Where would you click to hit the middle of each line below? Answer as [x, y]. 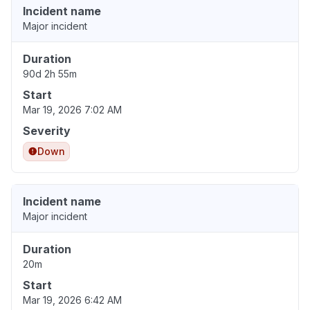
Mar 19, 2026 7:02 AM [72, 110]
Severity [47, 131]
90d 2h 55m [50, 74]
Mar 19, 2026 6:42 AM [72, 300]
